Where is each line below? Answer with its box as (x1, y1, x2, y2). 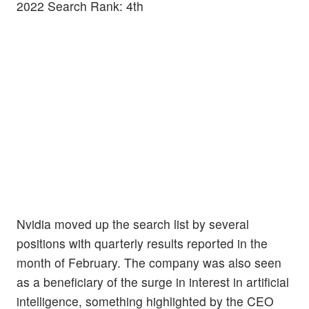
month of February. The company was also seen (17, 254, 281, 272)
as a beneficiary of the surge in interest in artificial (17, 273, 289, 291)
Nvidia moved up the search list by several (17, 215, 249, 233)
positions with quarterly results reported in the (17, 235, 268, 252)
